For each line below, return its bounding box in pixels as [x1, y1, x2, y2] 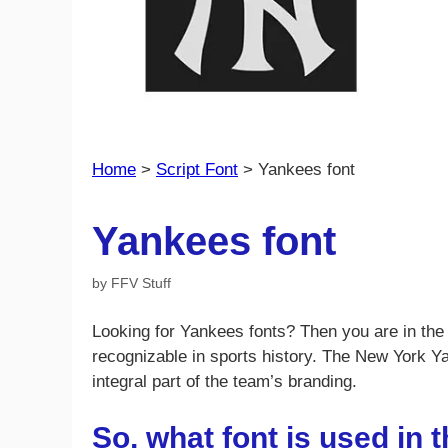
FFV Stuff [111, 274, 171, 291]
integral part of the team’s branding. [92, 372, 357, 392]
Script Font [156, 159, 238, 179]
